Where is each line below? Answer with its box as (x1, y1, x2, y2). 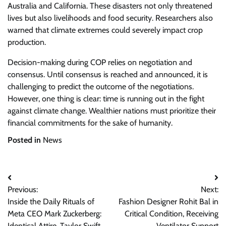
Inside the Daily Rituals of (8, 197, 94, 206)
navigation (7, 191, 62, 205)
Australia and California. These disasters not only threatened (8, 1, 212, 11)
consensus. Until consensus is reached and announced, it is (8, 70, 208, 79)
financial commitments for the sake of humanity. (8, 118, 173, 128)
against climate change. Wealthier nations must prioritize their (8, 106, 216, 116)
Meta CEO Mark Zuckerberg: (8, 209, 101, 218)
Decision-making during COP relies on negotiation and (8, 58, 192, 67)
